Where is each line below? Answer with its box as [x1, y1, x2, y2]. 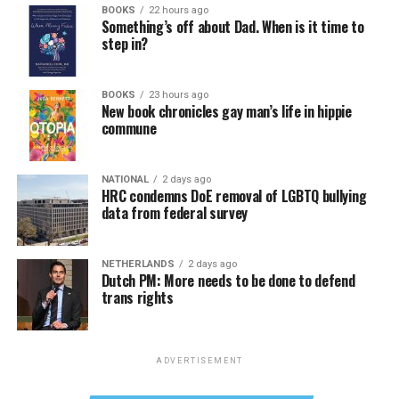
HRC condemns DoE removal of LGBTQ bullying [101, 185, 367, 207]
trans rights [101, 287, 174, 308]
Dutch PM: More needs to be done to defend [101, 270, 355, 291]
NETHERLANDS [101, 258, 175, 270]
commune [101, 118, 157, 139]
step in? [101, 33, 149, 54]
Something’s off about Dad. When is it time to [101, 16, 364, 37]
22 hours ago [148, 4, 208, 16]
